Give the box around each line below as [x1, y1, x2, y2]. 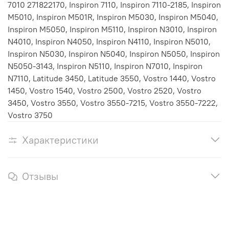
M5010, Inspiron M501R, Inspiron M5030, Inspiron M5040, [8, 11, 218, 22]
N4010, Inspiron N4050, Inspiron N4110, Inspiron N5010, [8, 36, 211, 47]
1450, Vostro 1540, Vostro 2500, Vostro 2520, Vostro [8, 85, 201, 96]
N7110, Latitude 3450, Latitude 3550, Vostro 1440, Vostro [8, 73, 216, 83]
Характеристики [22, 133, 99, 146]
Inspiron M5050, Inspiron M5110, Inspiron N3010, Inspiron [8, 24, 217, 34]
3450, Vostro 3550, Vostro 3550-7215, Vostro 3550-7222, [8, 97, 218, 108]
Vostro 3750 [8, 109, 53, 120]
